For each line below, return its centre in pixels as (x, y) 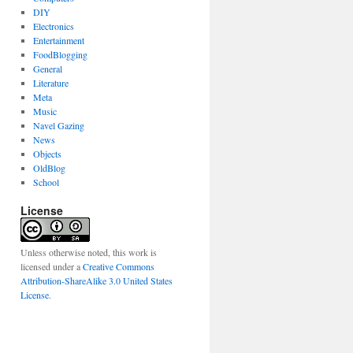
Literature (50, 83)
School (46, 182)
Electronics (53, 26)
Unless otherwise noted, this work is (89, 252)
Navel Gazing (58, 125)
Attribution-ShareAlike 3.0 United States (97, 281)
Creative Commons (119, 266)
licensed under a (52, 266)
